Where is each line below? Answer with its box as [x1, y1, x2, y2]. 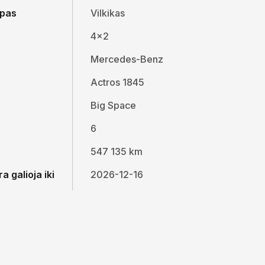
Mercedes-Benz [91, 53, 163, 66]
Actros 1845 [91, 76, 144, 89]
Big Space [91, 99, 136, 112]
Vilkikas [91, 7, 125, 20]
